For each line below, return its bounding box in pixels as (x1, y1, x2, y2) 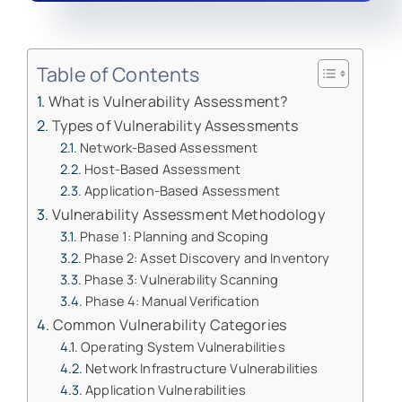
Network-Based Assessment (80, 138, 258, 157)
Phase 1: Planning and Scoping (80, 227, 269, 246)
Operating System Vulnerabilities (81, 337, 285, 356)
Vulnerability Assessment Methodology (51, 205, 326, 225)
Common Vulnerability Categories (52, 315, 287, 336)
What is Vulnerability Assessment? (48, 92, 289, 112)
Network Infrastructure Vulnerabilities (85, 359, 319, 378)
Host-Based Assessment (84, 160, 241, 179)
